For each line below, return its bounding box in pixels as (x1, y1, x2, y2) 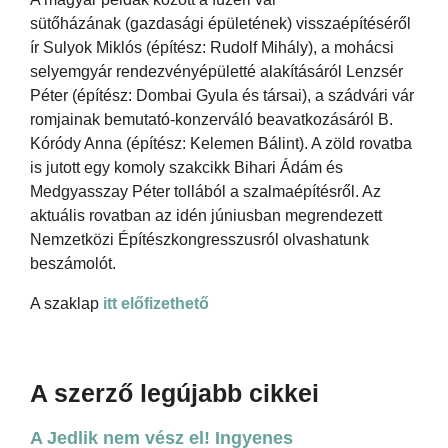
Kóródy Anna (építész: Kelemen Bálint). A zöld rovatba (30, 134, 412, 152)
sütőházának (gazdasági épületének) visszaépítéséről (30, 14, 411, 32)
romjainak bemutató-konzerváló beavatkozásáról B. (30, 110, 393, 128)
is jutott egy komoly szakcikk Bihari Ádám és (30, 158, 343, 176)
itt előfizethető (99, 294, 209, 312)
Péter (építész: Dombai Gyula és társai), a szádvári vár (30, 86, 414, 104)
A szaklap (30, 294, 99, 312)
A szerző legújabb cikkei (30, 378, 319, 407)
